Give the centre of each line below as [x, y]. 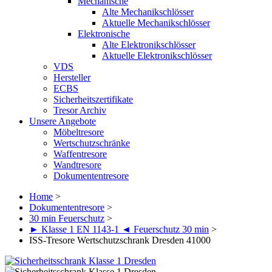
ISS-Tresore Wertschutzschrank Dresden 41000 [120, 240]
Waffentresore [80, 154]
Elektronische [104, 34]
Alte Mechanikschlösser [148, 12]
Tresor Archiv [80, 110]
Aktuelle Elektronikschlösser [157, 56]
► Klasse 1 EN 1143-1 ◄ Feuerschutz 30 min [119, 229]
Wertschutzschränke [92, 143]
